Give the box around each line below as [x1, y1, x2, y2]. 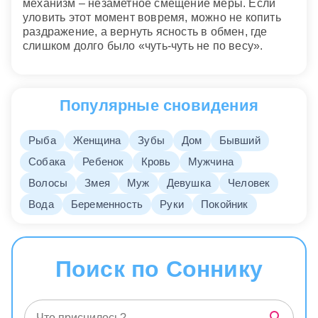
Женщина [72, 134, 121, 147]
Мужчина [187, 155, 234, 168]
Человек [228, 177, 270, 190]
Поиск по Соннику [55, 256, 263, 283]
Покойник [201, 198, 248, 211]
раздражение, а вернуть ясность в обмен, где [23, 25, 268, 38]
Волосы [28, 177, 68, 190]
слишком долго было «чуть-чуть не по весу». [23, 39, 263, 52]
